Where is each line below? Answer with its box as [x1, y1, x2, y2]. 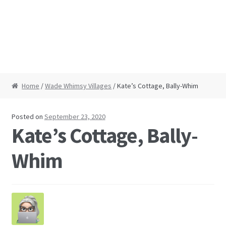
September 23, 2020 [44, 111, 105, 121]
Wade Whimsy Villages [45, 81, 112, 91]
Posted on [11, 111, 44, 121]
